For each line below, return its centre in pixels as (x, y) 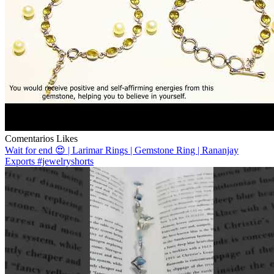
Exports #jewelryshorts (49, 161)
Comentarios (29, 138)
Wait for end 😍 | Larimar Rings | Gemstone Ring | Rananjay (122, 150)
